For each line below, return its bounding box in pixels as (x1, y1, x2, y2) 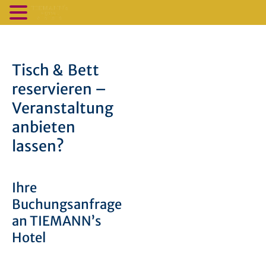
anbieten (12, 118, 75, 137)
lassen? (12, 137, 64, 156)
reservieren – (12, 80, 106, 99)
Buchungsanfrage (12, 196, 122, 213)
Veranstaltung (12, 99, 113, 118)
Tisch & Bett (12, 61, 99, 80)
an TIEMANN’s (12, 213, 102, 229)
